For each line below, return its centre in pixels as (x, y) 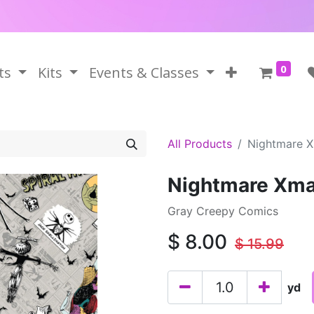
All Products (200, 144)
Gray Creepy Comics (223, 211)
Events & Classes (144, 73)
